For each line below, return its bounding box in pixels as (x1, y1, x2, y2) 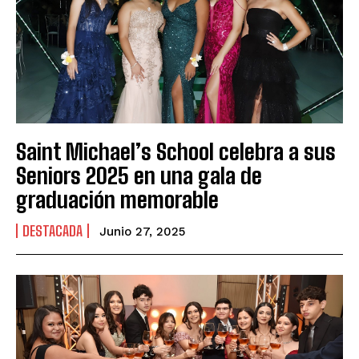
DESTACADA (22, 222, 83, 240)
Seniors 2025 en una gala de (16, 162, 262, 190)
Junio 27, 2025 (99, 224, 185, 240)
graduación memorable (16, 186, 219, 214)
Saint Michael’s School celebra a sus (16, 138, 336, 166)
